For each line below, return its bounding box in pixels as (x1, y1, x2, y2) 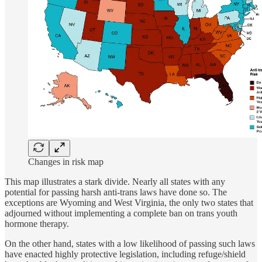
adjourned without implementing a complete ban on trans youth (5, 208, 237, 218)
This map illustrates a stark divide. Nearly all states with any (5, 177, 225, 187)
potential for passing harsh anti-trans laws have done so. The (5, 187, 227, 197)
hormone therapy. (5, 219, 69, 229)
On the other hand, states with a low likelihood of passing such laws (5, 239, 255, 249)
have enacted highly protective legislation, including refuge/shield (5, 249, 246, 259)
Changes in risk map (28, 157, 104, 167)
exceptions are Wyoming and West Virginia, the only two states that (5, 198, 253, 208)
